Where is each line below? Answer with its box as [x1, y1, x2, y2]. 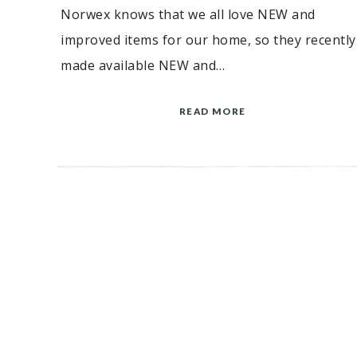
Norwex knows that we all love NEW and [61, 6, 316, 24]
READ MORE [178, 106, 246, 117]
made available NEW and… [61, 57, 226, 75]
